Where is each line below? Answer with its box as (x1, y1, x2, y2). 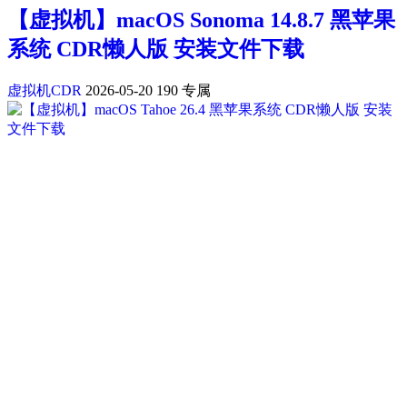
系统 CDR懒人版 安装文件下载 (7, 37, 304, 62)
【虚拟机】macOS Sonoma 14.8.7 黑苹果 (7, 8, 395, 33)
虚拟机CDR (7, 83, 82, 99)
